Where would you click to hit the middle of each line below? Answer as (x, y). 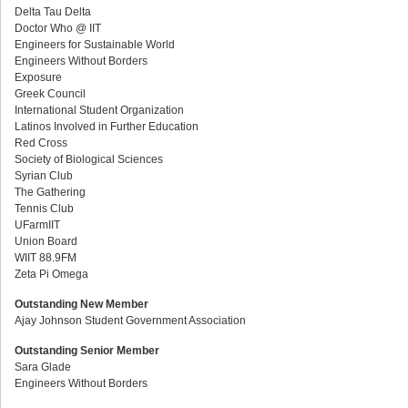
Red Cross (41, 143)
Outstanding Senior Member (87, 351)
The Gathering (50, 192)
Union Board (46, 241)
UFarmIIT (37, 225)
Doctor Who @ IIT (58, 28)
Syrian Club (44, 176)
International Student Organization (99, 110)
